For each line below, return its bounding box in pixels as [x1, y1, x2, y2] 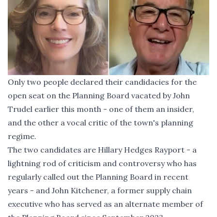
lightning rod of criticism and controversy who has [8, 158, 197, 168]
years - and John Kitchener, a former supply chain [8, 185, 192, 195]
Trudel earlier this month [8, 104, 101, 114]
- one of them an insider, [101, 104, 194, 114]
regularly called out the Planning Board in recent [8, 171, 188, 182]
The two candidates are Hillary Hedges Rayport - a [8, 144, 197, 155]
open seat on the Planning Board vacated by [8, 90, 173, 100]
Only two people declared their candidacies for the [8, 77, 197, 87]
